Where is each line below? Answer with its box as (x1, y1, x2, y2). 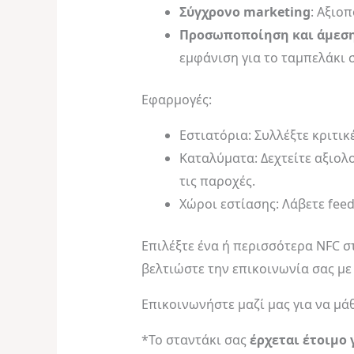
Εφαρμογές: (141, 91, 212, 109)
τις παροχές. (179, 172, 255, 190)
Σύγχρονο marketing (179, 3, 311, 21)
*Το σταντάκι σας (141, 331, 250, 349)
